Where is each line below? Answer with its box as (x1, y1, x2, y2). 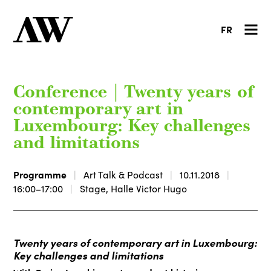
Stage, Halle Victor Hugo (80, 181, 188, 195)
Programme (13, 167, 67, 181)
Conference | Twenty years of (13, 85, 253, 102)
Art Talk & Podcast (83, 168, 163, 181)
